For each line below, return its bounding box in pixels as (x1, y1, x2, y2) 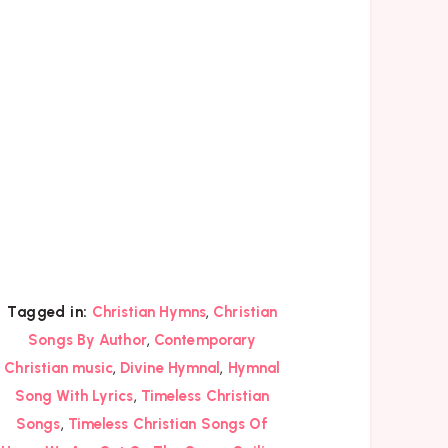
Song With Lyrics (14, 386, 134, 405)
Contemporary (154, 330, 257, 349)
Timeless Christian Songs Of (67, 414, 269, 433)
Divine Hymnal (120, 358, 221, 377)
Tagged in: (7, 302, 88, 321)
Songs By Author (28, 330, 147, 349)
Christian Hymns (91, 302, 206, 321)
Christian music (4, 358, 113, 377)
